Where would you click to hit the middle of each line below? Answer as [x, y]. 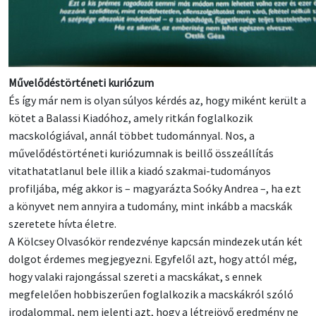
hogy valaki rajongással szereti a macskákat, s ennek [135, 277]
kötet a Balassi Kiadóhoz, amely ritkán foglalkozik [130, 118]
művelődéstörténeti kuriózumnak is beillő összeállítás [141, 153]
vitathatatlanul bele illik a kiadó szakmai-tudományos [140, 171]
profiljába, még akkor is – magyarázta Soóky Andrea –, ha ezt [155, 189]
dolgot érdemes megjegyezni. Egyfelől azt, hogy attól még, [153, 259]
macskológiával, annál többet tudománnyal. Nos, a [132, 136]
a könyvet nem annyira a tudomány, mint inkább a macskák [150, 206]
